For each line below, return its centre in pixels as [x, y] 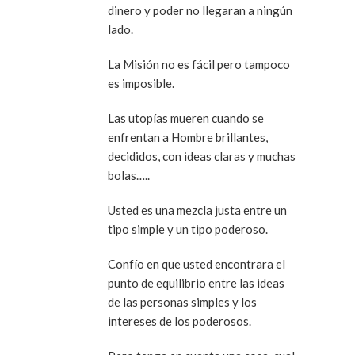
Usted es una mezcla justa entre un [197, 210]
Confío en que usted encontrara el [197, 264]
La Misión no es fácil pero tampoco [199, 65]
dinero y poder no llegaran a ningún [200, 11]
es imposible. [141, 84]
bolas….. [129, 176]
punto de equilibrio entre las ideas [196, 283]
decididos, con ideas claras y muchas [202, 157]
